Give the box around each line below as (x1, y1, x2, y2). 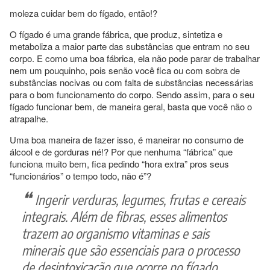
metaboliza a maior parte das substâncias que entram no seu (10, 39, 250, 52)
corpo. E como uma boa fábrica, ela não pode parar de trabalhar (10, 51, 260, 64)
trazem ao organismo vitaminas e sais (22, 224, 209, 242)
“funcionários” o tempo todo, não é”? (10, 169, 151, 182)
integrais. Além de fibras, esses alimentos (22, 207, 227, 225)
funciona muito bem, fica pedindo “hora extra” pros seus (10, 157, 229, 170)
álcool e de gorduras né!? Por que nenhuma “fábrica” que (10, 145, 233, 158)
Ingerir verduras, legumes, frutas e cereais (35, 190, 245, 208)
